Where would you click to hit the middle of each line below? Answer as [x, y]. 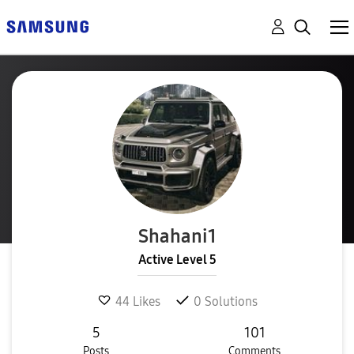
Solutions [229, 301]
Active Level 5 [177, 260]
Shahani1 [177, 236]
